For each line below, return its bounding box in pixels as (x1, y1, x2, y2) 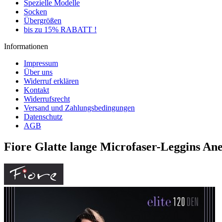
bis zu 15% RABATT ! (24, 25, 97, 34)
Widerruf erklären (24, 77, 79, 85)
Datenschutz (24, 112, 62, 121)
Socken (24, 7, 47, 16)
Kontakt (24, 86, 49, 94)
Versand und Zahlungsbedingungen (24, 104, 135, 112)
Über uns (24, 68, 53, 76)
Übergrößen (24, 16, 61, 25)
